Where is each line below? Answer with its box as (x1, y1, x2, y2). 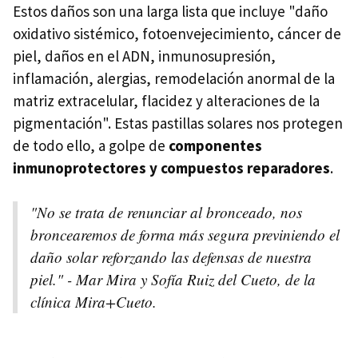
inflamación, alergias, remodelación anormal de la (13, 69, 335, 89)
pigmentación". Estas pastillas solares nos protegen (13, 113, 343, 133)
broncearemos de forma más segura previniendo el (30, 225, 340, 245)
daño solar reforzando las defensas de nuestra (30, 247, 312, 268)
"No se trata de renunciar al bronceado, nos (30, 202, 302, 223)
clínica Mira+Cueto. (30, 292, 157, 312)
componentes (169, 136, 262, 156)
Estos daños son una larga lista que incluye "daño (13, 2, 328, 22)
